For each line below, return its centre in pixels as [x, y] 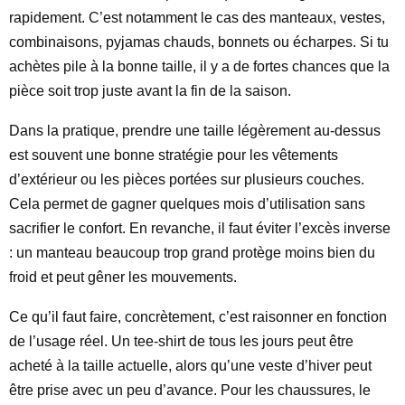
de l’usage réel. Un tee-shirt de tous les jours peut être [181, 341]
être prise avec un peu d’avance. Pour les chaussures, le [190, 390]
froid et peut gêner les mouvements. [123, 277]
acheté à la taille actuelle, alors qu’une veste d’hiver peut [190, 366]
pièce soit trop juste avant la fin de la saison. [150, 91]
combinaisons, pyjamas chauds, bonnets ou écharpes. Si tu [199, 42]
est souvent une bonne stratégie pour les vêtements [174, 155]
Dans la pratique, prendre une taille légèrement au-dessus [195, 131]
